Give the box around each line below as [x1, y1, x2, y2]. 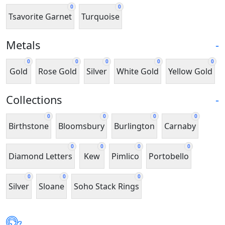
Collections [6, 92, 62, 107]
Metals [6, 38, 40, 53]
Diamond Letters [9, 150, 72, 162]
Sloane [39, 180, 64, 192]
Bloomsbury [58, 120, 104, 132]
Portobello [149, 150, 189, 162]
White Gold [117, 65, 159, 77]
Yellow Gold [168, 65, 212, 77]
